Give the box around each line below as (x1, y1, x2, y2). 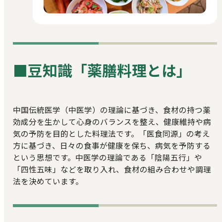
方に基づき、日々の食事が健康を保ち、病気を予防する (12, 139, 211, 151)
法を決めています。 (12, 175, 83, 186)
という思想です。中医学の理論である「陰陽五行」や (12, 151, 202, 163)
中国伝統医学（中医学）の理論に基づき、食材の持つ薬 (12, 104, 211, 115)
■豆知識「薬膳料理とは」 (12, 59, 191, 81)
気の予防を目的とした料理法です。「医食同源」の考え (12, 127, 210, 139)
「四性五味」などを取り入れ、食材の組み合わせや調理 (12, 163, 211, 174)
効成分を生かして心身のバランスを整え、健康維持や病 (12, 115, 211, 127)
